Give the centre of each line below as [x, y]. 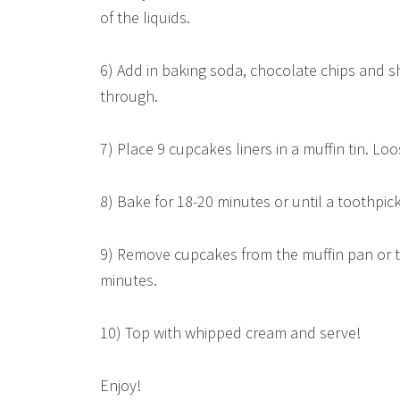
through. [129, 96]
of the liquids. [145, 17]
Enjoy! [121, 385]
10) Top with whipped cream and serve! [230, 333]
